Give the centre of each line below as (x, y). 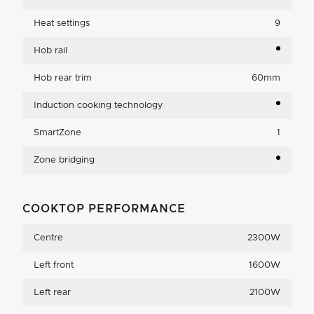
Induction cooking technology (98, 105)
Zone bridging (64, 160)
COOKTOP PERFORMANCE (104, 209)
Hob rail (50, 50)
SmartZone (57, 132)
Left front (54, 265)
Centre (48, 238)
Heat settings (62, 23)
